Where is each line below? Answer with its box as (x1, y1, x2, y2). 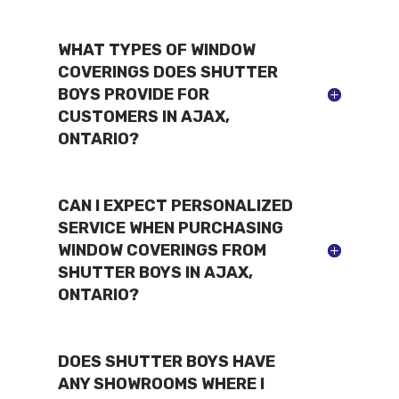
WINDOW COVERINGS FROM (57, 240, 266, 260)
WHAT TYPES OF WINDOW (57, 39, 256, 60)
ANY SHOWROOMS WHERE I (57, 373, 265, 394)
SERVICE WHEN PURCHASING (57, 217, 283, 238)
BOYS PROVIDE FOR (57, 84, 209, 104)
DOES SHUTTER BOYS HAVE (57, 351, 275, 371)
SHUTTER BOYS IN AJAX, (57, 262, 253, 282)
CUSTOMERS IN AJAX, (57, 106, 230, 126)
